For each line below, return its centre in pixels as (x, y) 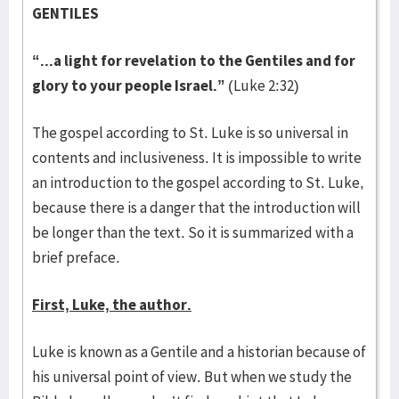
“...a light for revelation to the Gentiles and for (194, 61)
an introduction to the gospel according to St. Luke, (198, 183)
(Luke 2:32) (262, 85)
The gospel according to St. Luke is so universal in (190, 133)
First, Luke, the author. (112, 305)
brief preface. (76, 257)
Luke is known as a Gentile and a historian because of (199, 352)
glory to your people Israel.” (129, 85)
